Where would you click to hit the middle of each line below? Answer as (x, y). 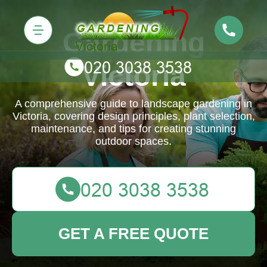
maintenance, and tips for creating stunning (133, 129)
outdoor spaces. (133, 141)
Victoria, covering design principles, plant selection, (133, 116)
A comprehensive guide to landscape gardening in (133, 104)
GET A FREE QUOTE (133, 234)
